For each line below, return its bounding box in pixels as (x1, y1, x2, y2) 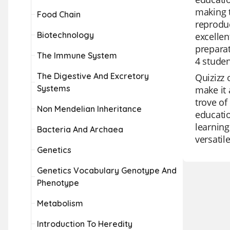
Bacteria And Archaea (37, 124, 123, 135)
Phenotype (37, 178, 79, 188)
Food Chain (37, 9, 81, 20)
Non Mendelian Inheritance (37, 104, 142, 114)
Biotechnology (37, 30, 94, 40)
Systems (37, 83, 70, 93)
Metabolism (37, 198, 83, 208)
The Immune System (37, 50, 117, 61)
